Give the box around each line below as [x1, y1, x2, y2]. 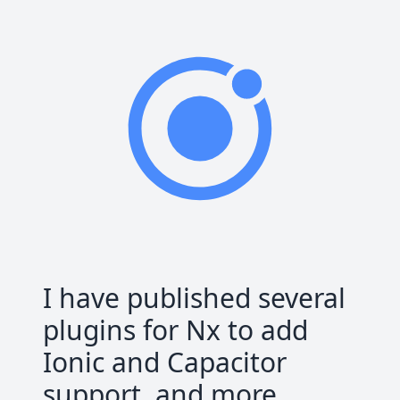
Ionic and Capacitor [43, 344, 287, 380]
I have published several [43, 279, 346, 316]
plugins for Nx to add [43, 312, 308, 348]
